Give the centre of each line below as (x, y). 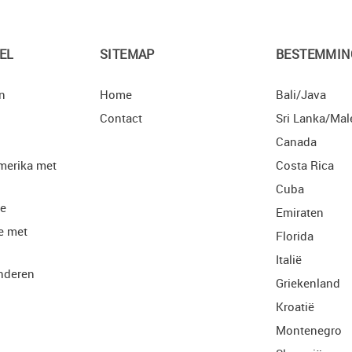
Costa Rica (305, 165)
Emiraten (300, 213)
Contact (121, 118)
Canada (296, 142)
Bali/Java (301, 95)
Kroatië (295, 307)
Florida (295, 236)
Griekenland (308, 283)
